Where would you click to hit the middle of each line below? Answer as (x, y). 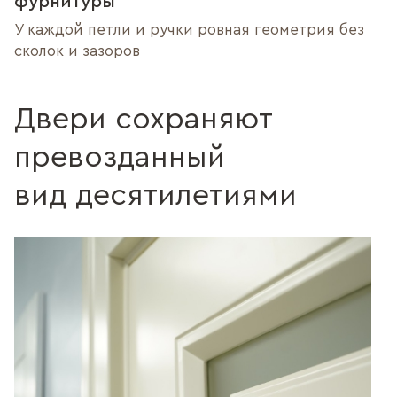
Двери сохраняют (144, 120)
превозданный (120, 158)
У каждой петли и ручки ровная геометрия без (189, 30)
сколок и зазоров (77, 51)
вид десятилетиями (156, 196)
